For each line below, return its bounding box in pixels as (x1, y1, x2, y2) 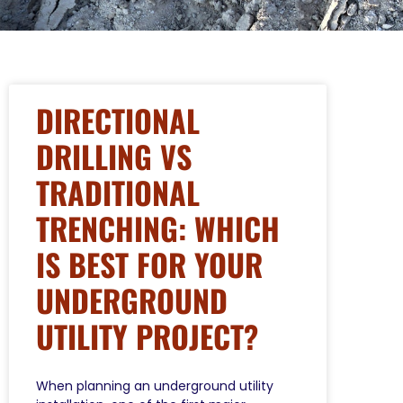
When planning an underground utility (36, 376, 273, 395)
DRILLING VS (36, 132, 192, 179)
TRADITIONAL (36, 168, 200, 215)
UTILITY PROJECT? (36, 312, 258, 359)
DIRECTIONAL (36, 96, 200, 143)
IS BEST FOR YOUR (36, 240, 263, 287)
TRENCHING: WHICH (36, 204, 280, 251)
